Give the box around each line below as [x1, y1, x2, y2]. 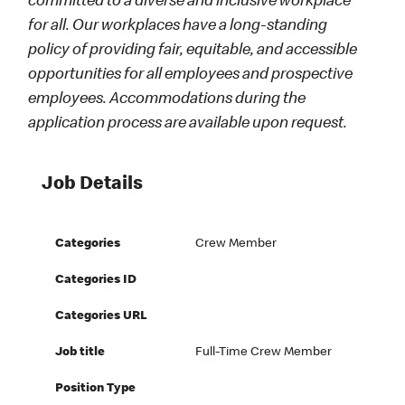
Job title [55, 346, 106, 360]
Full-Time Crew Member [195, 346, 333, 360]
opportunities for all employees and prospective [28, 67, 353, 84]
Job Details [42, 175, 144, 195]
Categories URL [55, 310, 148, 324]
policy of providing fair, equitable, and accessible [28, 42, 358, 60]
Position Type [55, 382, 137, 396]
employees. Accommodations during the [28, 91, 306, 108]
